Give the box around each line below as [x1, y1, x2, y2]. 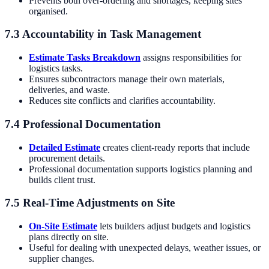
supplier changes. [29, 253, 94, 264]
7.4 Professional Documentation [5, 117, 161, 130]
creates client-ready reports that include [100, 142, 250, 153]
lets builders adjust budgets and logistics [97, 220, 250, 231]
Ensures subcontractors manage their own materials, [29, 74, 225, 85]
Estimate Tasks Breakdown [29, 52, 141, 63]
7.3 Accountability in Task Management [5, 28, 201, 41]
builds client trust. [29, 174, 95, 185]
